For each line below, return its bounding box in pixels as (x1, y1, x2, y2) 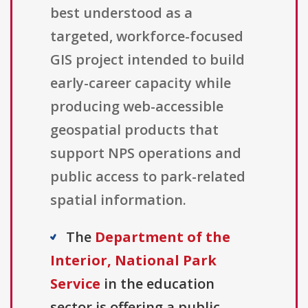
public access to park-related (50, 167, 245, 186)
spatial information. (50, 190, 186, 210)
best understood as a (50, 3, 192, 23)
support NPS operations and (50, 144, 241, 163)
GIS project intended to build (50, 50, 245, 69)
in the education (100, 274, 214, 294)
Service (50, 274, 100, 294)
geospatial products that (50, 120, 219, 140)
